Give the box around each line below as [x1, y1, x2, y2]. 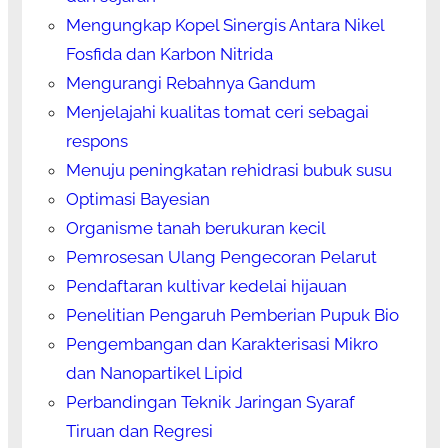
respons [65, 131, 128, 152]
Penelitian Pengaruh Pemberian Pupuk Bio [65, 305, 399, 326]
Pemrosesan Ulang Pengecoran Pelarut [65, 247, 377, 268]
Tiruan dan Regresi [65, 421, 213, 442]
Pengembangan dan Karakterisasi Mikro [65, 334, 378, 355]
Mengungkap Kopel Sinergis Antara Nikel [65, 15, 384, 36]
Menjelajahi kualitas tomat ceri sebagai [65, 102, 369, 123]
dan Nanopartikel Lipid [65, 363, 243, 384]
